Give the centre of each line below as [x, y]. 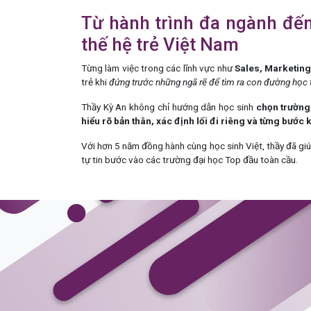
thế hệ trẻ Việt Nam [160, 44]
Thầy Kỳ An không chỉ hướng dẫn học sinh [169, 107]
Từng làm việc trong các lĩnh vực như [158, 68]
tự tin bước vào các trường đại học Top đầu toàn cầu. [190, 159]
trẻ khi [95, 82]
